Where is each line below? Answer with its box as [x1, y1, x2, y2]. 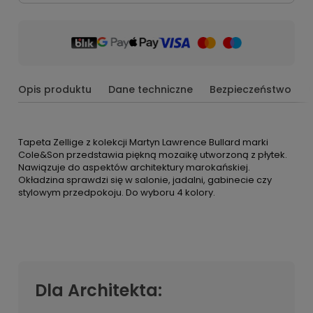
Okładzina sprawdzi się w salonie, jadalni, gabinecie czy [18, 173, 272, 187]
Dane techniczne [108, 82, 193, 96]
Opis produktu [18, 82, 92, 96]
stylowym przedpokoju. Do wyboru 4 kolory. [18, 185, 215, 199]
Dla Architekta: [35, 278, 162, 302]
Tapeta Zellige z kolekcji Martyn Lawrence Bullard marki [18, 135, 268, 149]
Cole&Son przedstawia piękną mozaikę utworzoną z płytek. [18, 147, 287, 161]
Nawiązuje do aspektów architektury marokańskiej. [18, 160, 250, 174]
